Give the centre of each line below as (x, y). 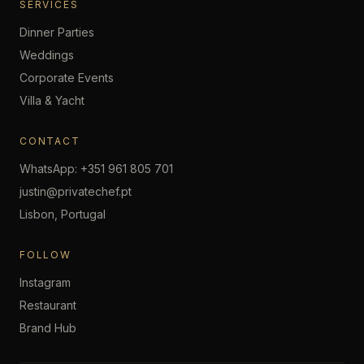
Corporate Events (67, 78)
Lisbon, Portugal (63, 214)
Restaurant (48, 305)
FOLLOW (45, 255)
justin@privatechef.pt (76, 191)
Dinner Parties (57, 32)
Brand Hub (48, 328)
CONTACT (50, 141)
